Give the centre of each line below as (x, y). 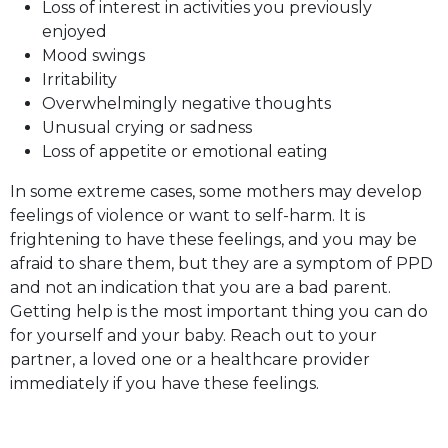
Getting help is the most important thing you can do (219, 311)
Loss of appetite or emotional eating (185, 151)
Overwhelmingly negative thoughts (186, 103)
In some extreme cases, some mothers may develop (216, 191)
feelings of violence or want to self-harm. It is (187, 215)
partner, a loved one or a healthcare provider (190, 359)
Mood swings (93, 55)
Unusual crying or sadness (147, 127)
